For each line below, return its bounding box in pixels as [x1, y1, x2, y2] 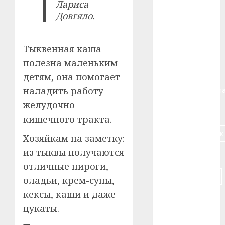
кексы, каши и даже [23, 188, 116, 201]
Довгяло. [56, 9, 95, 22]
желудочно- [23, 99, 78, 111]
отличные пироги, [23, 160, 108, 173]
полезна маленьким [23, 57, 118, 69]
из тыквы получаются [23, 146, 124, 159]
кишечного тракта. [23, 113, 112, 126]
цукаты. [23, 202, 59, 215]
